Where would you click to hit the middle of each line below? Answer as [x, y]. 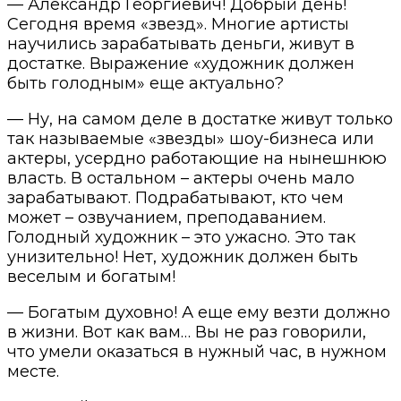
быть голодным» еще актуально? [145, 83]
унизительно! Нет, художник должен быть [183, 256]
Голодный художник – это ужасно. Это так [181, 237]
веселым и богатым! [91, 276]
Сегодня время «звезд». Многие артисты [178, 24]
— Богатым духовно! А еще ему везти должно [199, 312]
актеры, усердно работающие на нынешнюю [197, 158]
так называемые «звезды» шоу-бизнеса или [191, 138]
